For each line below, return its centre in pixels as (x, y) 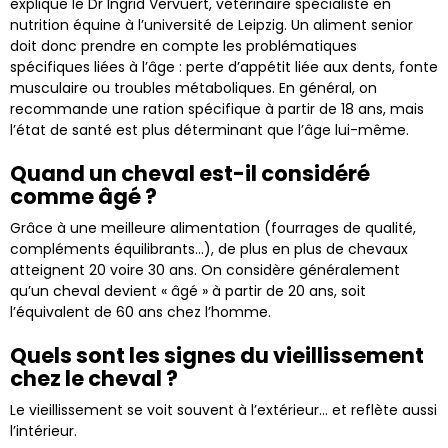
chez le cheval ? (94, 378)
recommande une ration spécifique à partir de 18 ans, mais (217, 108)
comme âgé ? (83, 196)
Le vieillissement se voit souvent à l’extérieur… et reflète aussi (223, 409)
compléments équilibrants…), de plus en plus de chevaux (209, 248)
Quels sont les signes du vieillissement (217, 355)
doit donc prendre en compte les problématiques (183, 45)
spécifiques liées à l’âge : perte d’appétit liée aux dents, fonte (224, 66)
